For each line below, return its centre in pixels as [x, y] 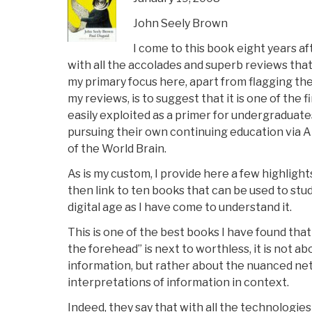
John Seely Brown [180, 24]
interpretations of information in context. [178, 283]
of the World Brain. [117, 149]
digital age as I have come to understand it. [180, 208]
